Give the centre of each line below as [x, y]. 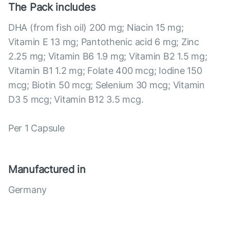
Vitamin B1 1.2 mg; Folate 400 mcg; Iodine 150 [105, 71]
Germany [28, 190]
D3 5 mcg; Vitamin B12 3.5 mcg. [76, 99]
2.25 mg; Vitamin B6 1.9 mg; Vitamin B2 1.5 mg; [108, 56]
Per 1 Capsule [36, 128]
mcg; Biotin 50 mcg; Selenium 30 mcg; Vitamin [107, 85]
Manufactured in [47, 169]
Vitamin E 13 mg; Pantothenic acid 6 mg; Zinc [104, 42]
